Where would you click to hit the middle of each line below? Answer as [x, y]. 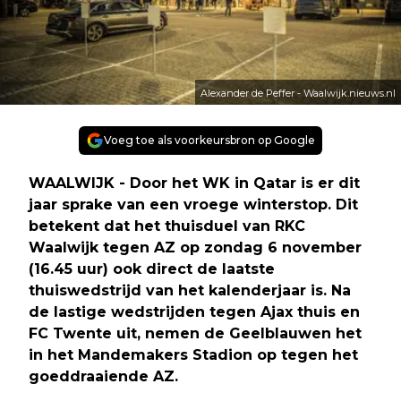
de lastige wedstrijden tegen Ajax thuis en [194, 311]
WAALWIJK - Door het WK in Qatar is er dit [194, 183]
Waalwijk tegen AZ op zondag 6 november [195, 247]
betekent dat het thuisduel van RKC [167, 226]
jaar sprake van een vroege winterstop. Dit [193, 204]
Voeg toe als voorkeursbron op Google [209, 140]
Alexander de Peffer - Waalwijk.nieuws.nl [298, 93]
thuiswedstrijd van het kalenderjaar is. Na [190, 290]
